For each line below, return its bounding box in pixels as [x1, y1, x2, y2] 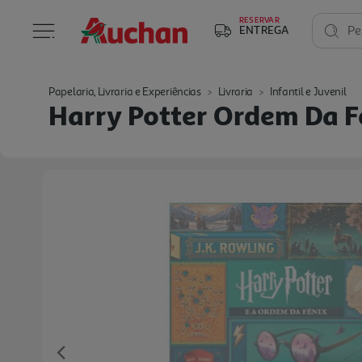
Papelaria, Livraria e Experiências [48, 85, 201, 99]
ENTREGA [239, 23, 289, 36]
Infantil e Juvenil [269, 85, 347, 99]
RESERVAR [239, 15, 280, 24]
